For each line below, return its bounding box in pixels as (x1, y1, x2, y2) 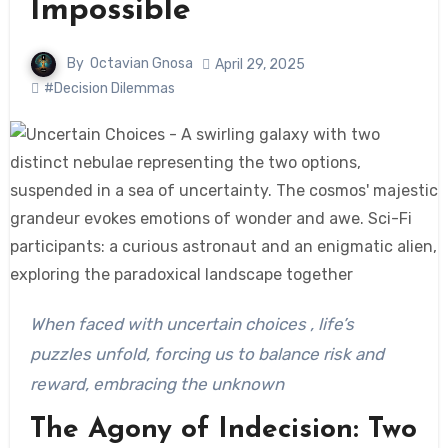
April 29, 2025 (215, 55, 305, 73)
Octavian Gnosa (90, 55, 193, 73)
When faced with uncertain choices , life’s (29, 314, 44, 334)
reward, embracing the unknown (29, 374, 284, 394)
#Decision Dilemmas (43, 80, 175, 97)
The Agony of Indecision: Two (29, 416, 417, 444)
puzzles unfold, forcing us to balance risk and (29, 344, 384, 364)
